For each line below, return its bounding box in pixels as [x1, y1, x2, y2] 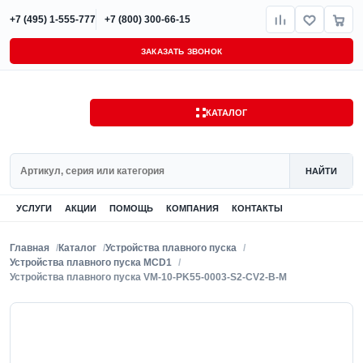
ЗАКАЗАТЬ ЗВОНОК [141, 46, 222, 56]
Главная [10, 242, 49, 254]
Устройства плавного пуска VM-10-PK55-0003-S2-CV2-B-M [10, 271, 287, 283]
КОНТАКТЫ [232, 203, 283, 213]
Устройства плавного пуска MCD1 [10, 257, 172, 268]
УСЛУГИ [16, 203, 52, 213]
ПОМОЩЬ [109, 203, 153, 213]
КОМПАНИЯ [166, 203, 219, 213]
